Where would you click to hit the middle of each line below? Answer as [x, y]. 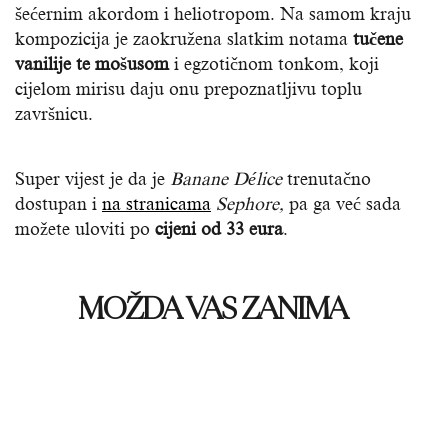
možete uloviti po [85, 228]
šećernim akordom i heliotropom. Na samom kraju [213, 13]
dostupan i [58, 203]
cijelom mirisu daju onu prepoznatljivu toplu [188, 88]
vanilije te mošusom [92, 63]
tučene [378, 38]
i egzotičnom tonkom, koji [274, 63]
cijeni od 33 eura [219, 228]
